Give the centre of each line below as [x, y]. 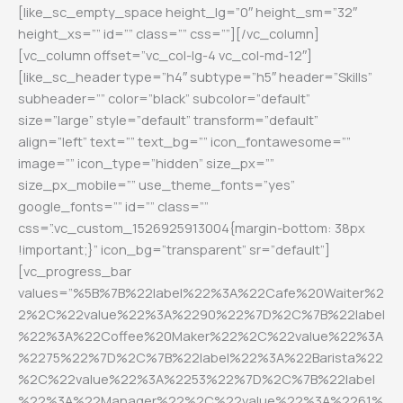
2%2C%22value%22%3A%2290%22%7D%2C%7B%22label [201, 313]
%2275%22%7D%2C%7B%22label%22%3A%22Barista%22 [201, 357]
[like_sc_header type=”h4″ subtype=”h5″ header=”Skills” [195, 76]
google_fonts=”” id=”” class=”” [113, 206]
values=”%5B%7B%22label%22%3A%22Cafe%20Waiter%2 [201, 292]
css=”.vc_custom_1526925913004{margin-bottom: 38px [192, 227]
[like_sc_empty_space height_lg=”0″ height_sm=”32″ [188, 11]
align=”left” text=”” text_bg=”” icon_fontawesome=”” [184, 141]
